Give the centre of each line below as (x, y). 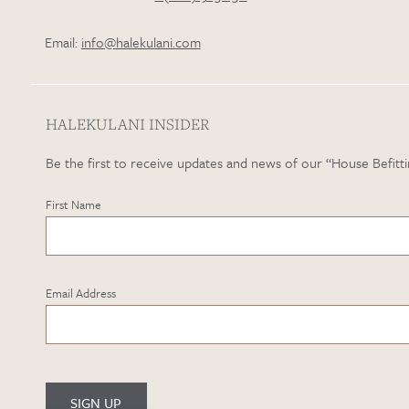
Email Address (80, 294)
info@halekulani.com (141, 42)
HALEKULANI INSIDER (127, 123)
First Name (73, 204)
